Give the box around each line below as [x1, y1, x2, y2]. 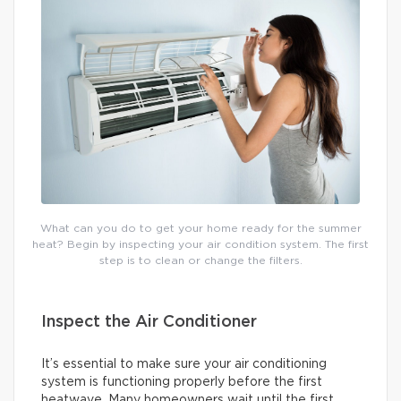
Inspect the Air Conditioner [41, 314, 257, 331]
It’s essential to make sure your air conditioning [41, 358, 327, 371]
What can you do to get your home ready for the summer [39, 223, 362, 235]
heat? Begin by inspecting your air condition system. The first [32, 239, 369, 251]
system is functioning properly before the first [41, 376, 322, 389]
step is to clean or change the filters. [98, 255, 303, 267]
